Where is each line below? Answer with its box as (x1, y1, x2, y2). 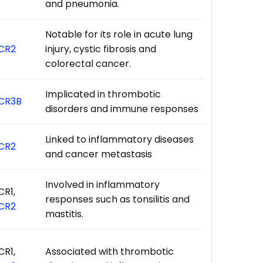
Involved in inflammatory (45, 177, 160, 191)
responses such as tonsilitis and (45, 192, 190, 206)
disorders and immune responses (45, 102, 199, 116)
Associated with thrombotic (45, 244, 174, 258)
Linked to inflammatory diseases (45, 132, 194, 146)
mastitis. (45, 207, 84, 221)
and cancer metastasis (45, 147, 153, 161)
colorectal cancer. (45, 56, 131, 70)
